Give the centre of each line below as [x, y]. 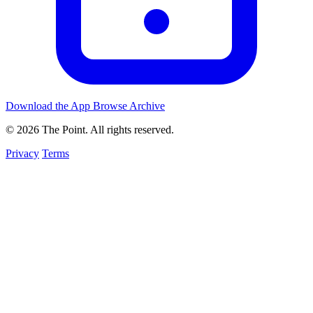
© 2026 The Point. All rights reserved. [90, 129]
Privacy [22, 153]
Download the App [49, 105]
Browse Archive [129, 105]
